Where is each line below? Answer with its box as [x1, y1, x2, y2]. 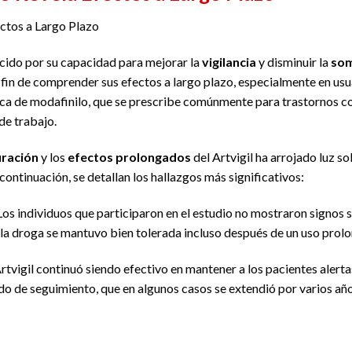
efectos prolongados [68, 149, 191, 165]
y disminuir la [256, 54, 331, 70]
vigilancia [202, 54, 256, 70]
